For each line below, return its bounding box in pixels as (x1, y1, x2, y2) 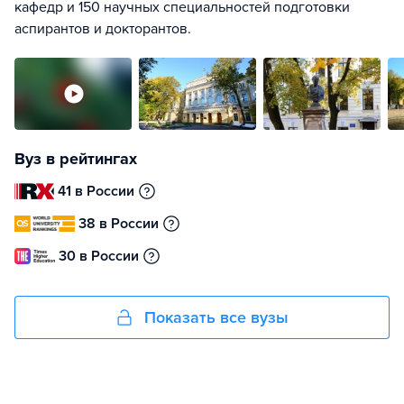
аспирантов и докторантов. (14, 20, 191, 38)
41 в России (58, 182, 135, 200)
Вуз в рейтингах (14, 149, 137, 169)
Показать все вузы (144, 308, 289, 327)
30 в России (59, 247, 139, 265)
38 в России (78, 215, 160, 233)
